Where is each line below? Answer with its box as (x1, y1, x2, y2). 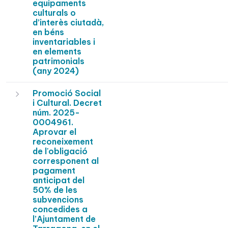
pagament (33, 165, 75, 176)
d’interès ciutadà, (33, 17, 104, 28)
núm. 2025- (33, 107, 80, 118)
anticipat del (33, 175, 84, 186)
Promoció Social (33, 88, 101, 99)
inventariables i (33, 37, 95, 47)
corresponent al (33, 156, 99, 166)
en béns (33, 27, 64, 38)
